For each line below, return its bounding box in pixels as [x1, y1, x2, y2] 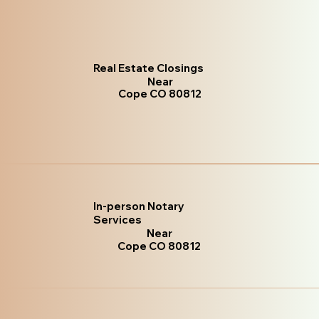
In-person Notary [93, 199, 184, 214]
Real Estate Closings [93, 61, 204, 75]
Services [93, 213, 142, 227]
